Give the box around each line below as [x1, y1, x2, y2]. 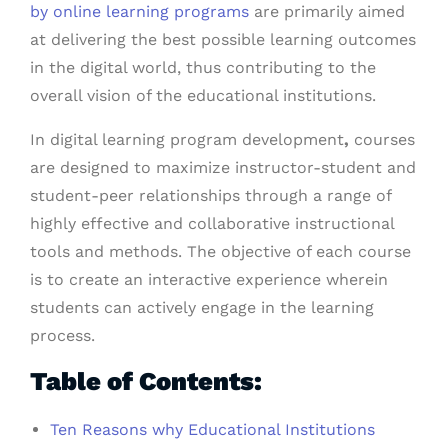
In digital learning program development [30, 130, 344, 149]
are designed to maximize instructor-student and [30, 158, 416, 177]
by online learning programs [30, 2, 249, 21]
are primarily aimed [249, 2, 405, 21]
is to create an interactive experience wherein [30, 270, 388, 289]
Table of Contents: [30, 366, 262, 396]
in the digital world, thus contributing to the [30, 58, 376, 77]
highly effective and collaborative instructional [30, 214, 394, 233]
